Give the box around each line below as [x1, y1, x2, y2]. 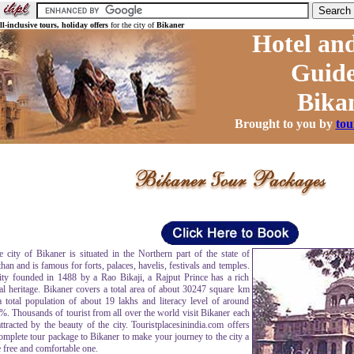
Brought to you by [234, 117, 336, 130]
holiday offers [61, 21, 108, 29]
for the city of [107, 21, 156, 29]
